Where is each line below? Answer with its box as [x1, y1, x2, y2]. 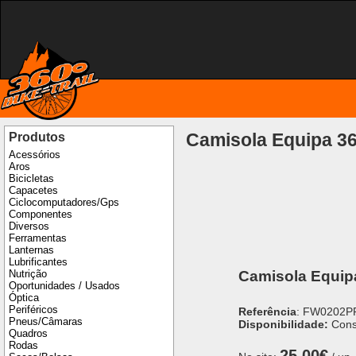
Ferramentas [9, 232, 67, 245]
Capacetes [9, 184, 58, 197]
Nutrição [9, 268, 47, 281]
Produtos [9, 130, 65, 145]
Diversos [9, 220, 49, 233]
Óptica [9, 292, 39, 304]
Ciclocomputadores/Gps [9, 196, 119, 209]
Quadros [9, 327, 48, 340]
